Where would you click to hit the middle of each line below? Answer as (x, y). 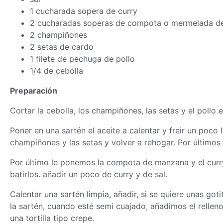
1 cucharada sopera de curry (84, 11)
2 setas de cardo (62, 47)
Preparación (34, 90)
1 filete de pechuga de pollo (82, 58)
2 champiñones (58, 35)
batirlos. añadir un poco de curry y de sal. (89, 174)
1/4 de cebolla (56, 70)
